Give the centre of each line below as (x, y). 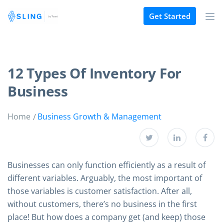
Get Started (170, 16)
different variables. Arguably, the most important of (105, 178)
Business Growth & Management (99, 116)
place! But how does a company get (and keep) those (106, 217)
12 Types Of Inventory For (94, 73)
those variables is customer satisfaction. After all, (100, 191)
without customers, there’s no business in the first (102, 204)
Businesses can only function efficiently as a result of (106, 165)
